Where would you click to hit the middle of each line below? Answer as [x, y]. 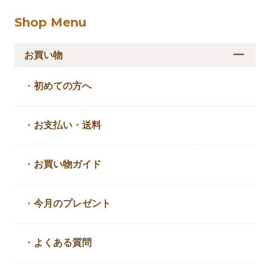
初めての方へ [63, 86]
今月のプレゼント [73, 204]
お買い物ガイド [68, 165]
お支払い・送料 [68, 125]
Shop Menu [51, 22]
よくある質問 [63, 243]
